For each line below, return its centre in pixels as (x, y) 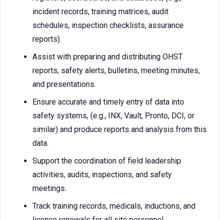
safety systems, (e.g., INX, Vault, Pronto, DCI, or (113, 116)
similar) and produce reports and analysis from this (120, 129)
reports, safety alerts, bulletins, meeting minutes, (116, 70)
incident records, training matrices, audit (100, 12)
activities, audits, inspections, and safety (102, 175)
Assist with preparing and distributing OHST (108, 57)
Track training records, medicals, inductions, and (114, 206)
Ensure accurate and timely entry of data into (108, 102)
